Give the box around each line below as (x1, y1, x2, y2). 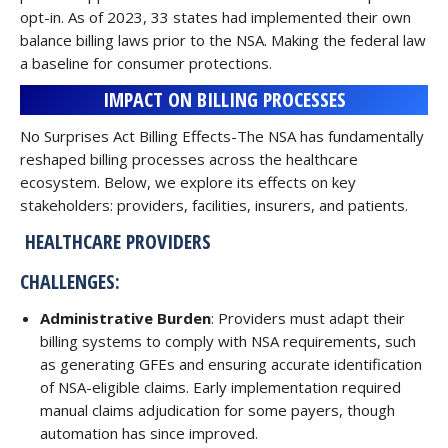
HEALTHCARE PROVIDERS (20, 228, 211, 255)
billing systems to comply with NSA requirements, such (40, 331, 416, 351)
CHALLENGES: (20, 268, 120, 295)
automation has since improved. (40, 423, 258, 443)
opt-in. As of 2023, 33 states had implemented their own (20, 7, 411, 27)
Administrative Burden (40, 308, 211, 328)
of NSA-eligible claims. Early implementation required (40, 377, 401, 397)
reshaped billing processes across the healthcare (20, 149, 358, 169)
